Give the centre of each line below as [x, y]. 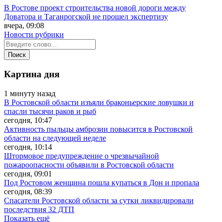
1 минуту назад [30, 94]
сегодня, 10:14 [28, 147]
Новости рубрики [34, 34]
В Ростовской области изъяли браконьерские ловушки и [99, 103]
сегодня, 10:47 [28, 120]
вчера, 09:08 [24, 25]
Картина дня [32, 74]
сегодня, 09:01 [28, 174]
